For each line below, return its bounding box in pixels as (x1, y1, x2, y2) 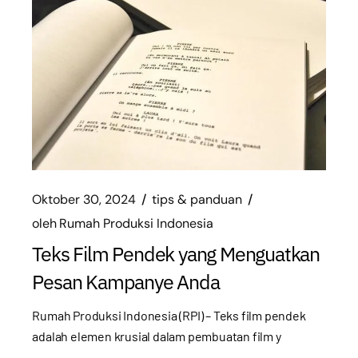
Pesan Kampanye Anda (32, 268, 220, 295)
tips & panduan (152, 190, 243, 208)
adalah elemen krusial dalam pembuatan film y (32, 328, 281, 344)
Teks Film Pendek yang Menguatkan (32, 240, 320, 267)
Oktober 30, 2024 (32, 190, 137, 208)
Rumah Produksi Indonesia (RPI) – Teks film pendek (32, 308, 306, 324)
